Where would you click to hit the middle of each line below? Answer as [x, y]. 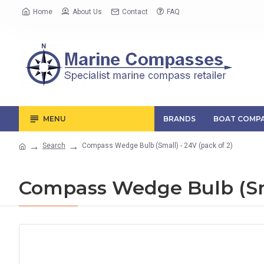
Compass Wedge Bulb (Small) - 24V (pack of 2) [157, 145]
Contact [135, 12]
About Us [87, 12]
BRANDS [179, 118]
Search [54, 145]
